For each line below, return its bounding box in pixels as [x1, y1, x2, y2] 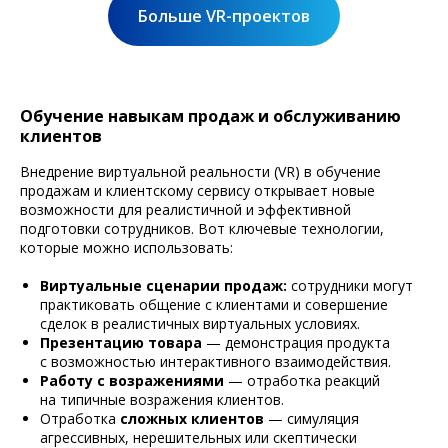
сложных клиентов [120, 408, 264, 428]
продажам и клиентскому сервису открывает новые [20, 180, 375, 200]
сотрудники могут [291, 275, 413, 295]
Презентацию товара [40, 332, 202, 352]
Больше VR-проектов [138, 5, 310, 27]
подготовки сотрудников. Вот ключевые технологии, [20, 218, 384, 238]
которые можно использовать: [20, 237, 233, 257]
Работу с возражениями [40, 370, 224, 390]
